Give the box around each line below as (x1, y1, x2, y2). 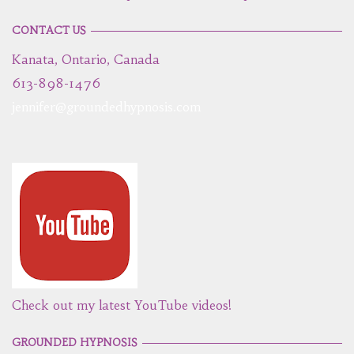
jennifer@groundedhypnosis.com (12, 99, 201, 115)
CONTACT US (12, 24, 86, 38)
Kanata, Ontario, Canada (12, 51, 160, 68)
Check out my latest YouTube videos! (12, 297, 232, 314)
